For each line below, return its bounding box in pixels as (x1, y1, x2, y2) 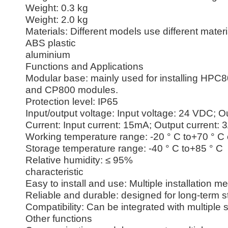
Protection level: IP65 (25, 96, 118, 107)
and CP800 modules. (25, 84, 118, 95)
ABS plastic (25, 38, 76, 48)
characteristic (25, 166, 83, 177)
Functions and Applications (25, 61, 144, 72)
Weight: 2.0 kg (25, 14, 88, 25)
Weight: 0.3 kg (25, 3, 88, 13)
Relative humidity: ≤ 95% (25, 155, 133, 165)
